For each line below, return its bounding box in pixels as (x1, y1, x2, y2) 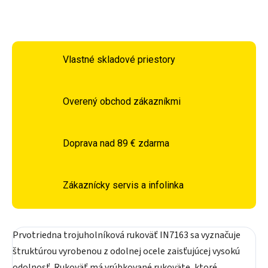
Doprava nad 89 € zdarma (63, 137, 169, 149)
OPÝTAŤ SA (157, 4, 194, 13)
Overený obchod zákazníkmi (63, 95, 181, 107)
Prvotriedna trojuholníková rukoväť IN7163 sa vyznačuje (13, 229, 240, 242)
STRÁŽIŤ (227, 4, 256, 13)
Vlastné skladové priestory (63, 53, 175, 65)
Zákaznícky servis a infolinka (63, 179, 184, 191)
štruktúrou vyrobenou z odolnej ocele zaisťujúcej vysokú (13, 245, 240, 258)
